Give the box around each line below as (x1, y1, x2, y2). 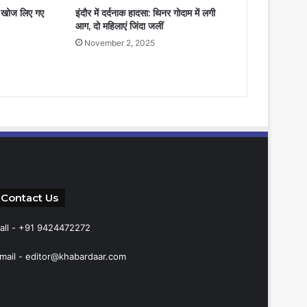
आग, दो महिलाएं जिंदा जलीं (75, 20, 163, 32)
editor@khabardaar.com (25, 251, 126, 262)
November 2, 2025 (84, 38, 155, 48)
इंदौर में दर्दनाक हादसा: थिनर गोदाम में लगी (75, 7, 215, 19)
